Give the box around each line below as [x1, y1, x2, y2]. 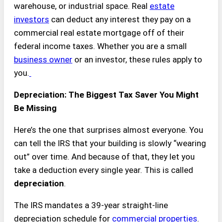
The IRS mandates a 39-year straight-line [14, 200, 168, 211]
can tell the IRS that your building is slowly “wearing [14, 138, 206, 149]
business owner [14, 55, 72, 65]
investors [14, 14, 49, 25]
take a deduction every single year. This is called [14, 165, 193, 175]
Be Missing [14, 103, 56, 113]
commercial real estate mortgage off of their [14, 28, 184, 38]
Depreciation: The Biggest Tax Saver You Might [14, 90, 199, 100]
